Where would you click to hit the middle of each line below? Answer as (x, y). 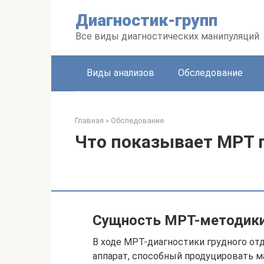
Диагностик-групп (146, 20)
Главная (89, 121)
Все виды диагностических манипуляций (167, 36)
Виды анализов (121, 73)
